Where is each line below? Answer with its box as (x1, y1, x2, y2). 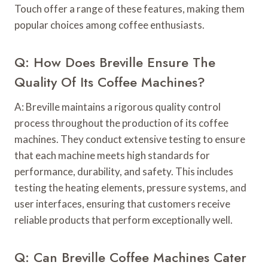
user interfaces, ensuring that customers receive (14, 197, 230, 211)
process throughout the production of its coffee (14, 117, 229, 130)
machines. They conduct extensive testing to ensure (14, 133, 245, 146)
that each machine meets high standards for (14, 149, 210, 162)
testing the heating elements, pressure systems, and (14, 181, 246, 194)
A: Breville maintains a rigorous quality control (14, 100, 221, 114)
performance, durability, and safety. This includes (14, 165, 233, 178)
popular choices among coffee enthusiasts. (14, 19, 205, 32)
